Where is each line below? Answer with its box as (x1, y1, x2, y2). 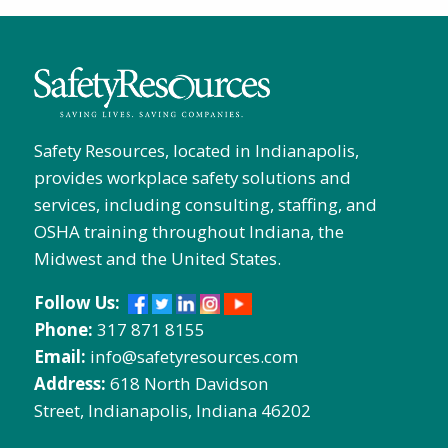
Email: (33, 344, 86, 368)
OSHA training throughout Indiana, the (33, 219, 344, 243)
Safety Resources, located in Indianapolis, (33, 138, 359, 162)
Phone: (33, 317, 97, 341)
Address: (33, 371, 106, 395)
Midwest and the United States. (33, 246, 281, 270)
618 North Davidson (109, 371, 269, 395)
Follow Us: (33, 290, 128, 314)
